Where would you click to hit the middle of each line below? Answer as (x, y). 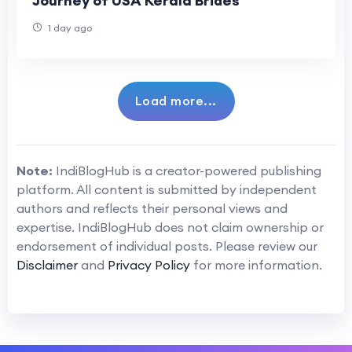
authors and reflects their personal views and (152, 208)
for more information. (256, 264)
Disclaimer (47, 264)
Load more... (176, 100)
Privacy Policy (149, 264)
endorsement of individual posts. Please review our (167, 246)
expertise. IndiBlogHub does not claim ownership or (170, 227)
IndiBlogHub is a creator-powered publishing (187, 170)
